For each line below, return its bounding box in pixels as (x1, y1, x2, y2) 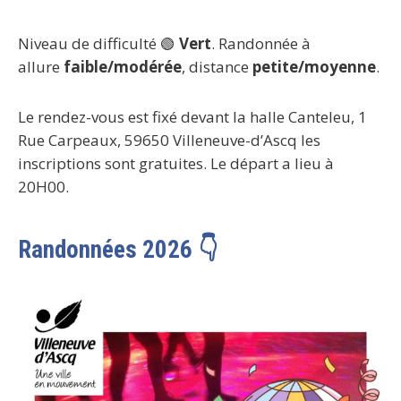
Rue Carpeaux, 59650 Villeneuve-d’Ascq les (18, 130, 320, 151)
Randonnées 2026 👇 (18, 235, 218, 265)
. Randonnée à (211, 33, 311, 55)
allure (18, 56, 64, 78)
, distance (182, 56, 252, 78)
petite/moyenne (252, 56, 376, 78)
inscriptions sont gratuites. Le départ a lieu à (18, 153, 334, 175)
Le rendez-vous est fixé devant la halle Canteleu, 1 (18, 107, 367, 128)
